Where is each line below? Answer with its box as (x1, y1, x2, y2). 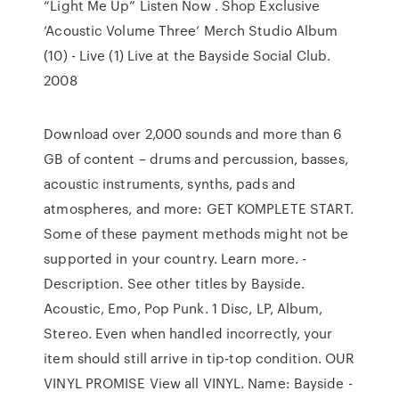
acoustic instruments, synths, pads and (44, 174, 297, 193)
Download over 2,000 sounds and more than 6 (44, 124, 342, 143)
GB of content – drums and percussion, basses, (44, 149, 348, 168)
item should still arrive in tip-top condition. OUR (44, 348, 355, 368)
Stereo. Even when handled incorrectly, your (44, 323, 333, 343)
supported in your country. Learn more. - (44, 248, 307, 268)
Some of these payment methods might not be (44, 224, 349, 243)
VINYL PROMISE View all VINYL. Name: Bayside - (44, 373, 353, 393)
